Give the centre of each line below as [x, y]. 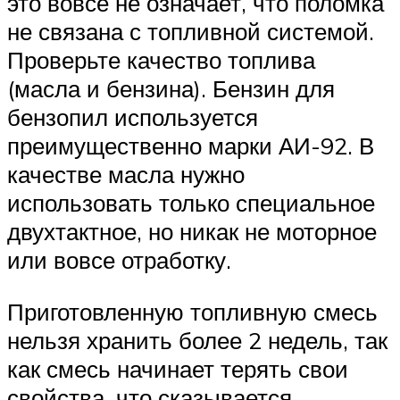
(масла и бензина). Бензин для [171, 89]
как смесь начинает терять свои [178, 369]
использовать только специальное [191, 203]
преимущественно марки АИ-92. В [191, 146]
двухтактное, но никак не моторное [192, 232]
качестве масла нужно [126, 175]
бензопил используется [133, 117]
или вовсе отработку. [119, 260]
